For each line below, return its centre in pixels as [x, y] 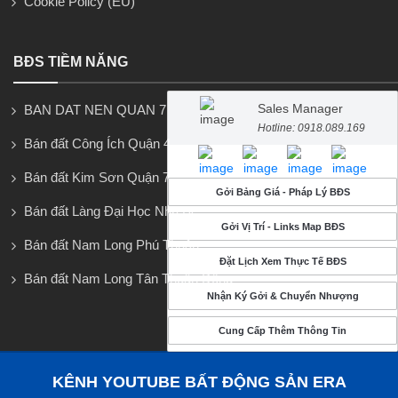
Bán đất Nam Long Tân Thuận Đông [128, 279]
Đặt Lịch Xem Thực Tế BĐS [283, 261]
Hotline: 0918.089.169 [311, 127]
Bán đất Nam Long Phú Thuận [111, 245]
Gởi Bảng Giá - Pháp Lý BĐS [283, 191]
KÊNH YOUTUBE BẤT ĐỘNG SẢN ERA [199, 382]
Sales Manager [300, 108]
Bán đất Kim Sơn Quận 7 [97, 178]
